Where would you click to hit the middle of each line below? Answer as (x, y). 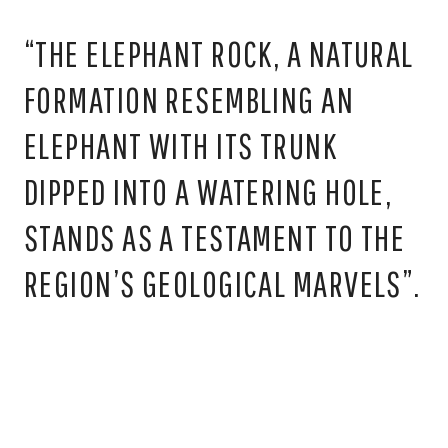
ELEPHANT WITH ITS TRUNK (181, 145)
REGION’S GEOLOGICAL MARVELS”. (222, 283)
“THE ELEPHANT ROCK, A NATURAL (219, 53)
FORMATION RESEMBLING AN (189, 99)
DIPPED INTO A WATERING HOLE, (208, 191)
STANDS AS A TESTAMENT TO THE (215, 237)
